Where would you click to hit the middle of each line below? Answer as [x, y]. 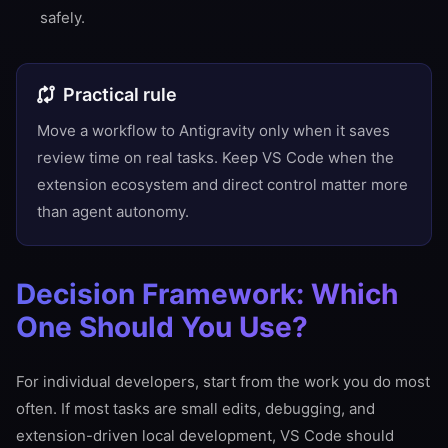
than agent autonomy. [113, 211]
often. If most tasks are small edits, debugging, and [195, 408]
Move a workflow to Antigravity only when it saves [213, 130]
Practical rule [120, 94]
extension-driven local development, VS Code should [205, 435]
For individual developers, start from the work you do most [223, 381]
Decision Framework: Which [207, 294]
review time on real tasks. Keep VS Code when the [215, 157]
